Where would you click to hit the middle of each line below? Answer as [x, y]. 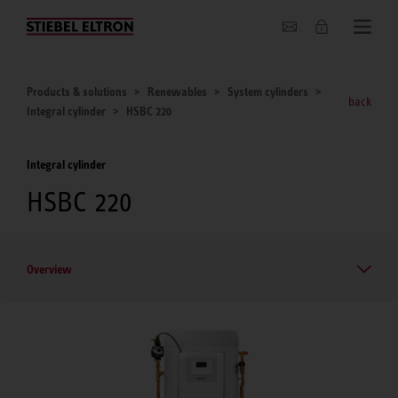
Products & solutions [77, 92]
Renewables [177, 92]
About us [54, 23]
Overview [49, 269]
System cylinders [268, 92]
